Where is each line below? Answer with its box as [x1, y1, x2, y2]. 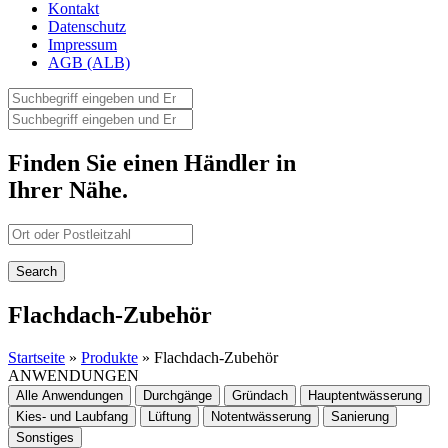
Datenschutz [48, 18, 126, 35]
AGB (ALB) [48, 54, 130, 71]
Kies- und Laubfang [16, 408, 128, 424]
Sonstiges [16, 429, 74, 445]
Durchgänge [143, 387, 212, 403]
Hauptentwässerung [308, 387, 422, 403]
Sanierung [331, 408, 389, 424]
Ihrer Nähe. [8, 176, 128, 203]
